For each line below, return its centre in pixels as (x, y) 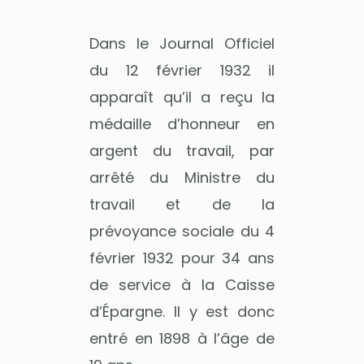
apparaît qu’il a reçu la (182, 97)
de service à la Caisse (182, 284)
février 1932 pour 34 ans (182, 258)
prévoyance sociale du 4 (182, 231)
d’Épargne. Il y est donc (182, 311)
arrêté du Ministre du (182, 177)
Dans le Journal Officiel (182, 43)
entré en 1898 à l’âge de (182, 338)
